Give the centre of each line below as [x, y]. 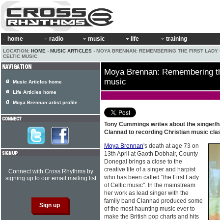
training [177, 39]
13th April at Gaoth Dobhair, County [151, 154]
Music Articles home [37, 82]
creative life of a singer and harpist [150, 170]
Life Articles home [35, 92]
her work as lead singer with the [146, 193]
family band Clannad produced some [153, 201]
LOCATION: [17, 51]
